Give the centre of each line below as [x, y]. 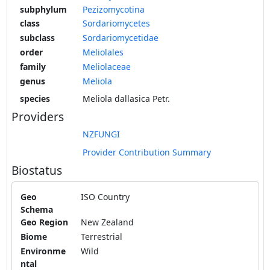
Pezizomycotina [114, 9]
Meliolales [103, 52]
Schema [36, 210]
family [33, 66]
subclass [37, 38]
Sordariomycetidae [121, 38]
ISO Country [105, 197]
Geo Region [44, 222]
